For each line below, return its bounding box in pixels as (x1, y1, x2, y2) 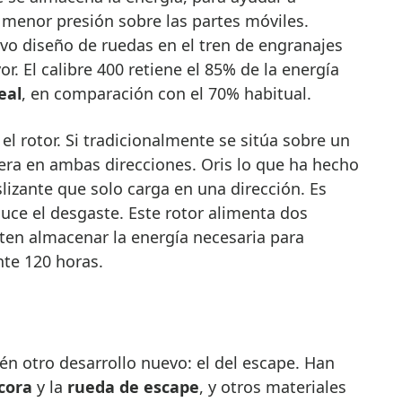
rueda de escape (66, 375, 199, 398)
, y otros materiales (198, 375, 346, 398)
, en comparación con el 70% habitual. (21, 83, 311, 105)
